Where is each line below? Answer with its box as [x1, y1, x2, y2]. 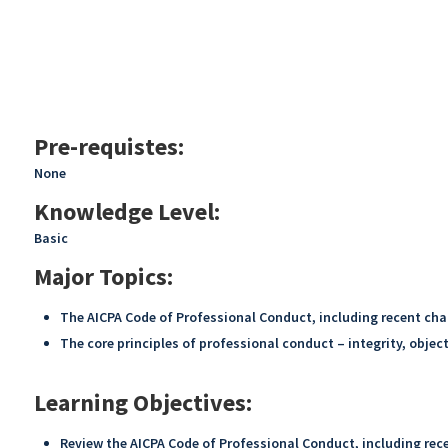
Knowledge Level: [33, 196, 220, 228]
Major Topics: [33, 261, 173, 293]
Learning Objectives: [33, 387, 252, 419]
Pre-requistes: [33, 131, 184, 163]
